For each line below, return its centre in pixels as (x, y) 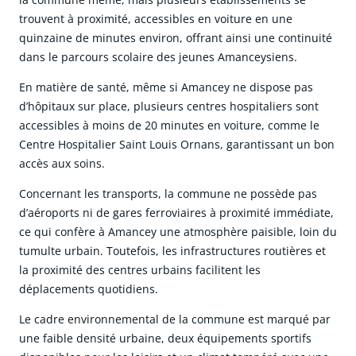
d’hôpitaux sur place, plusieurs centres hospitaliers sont (169, 106)
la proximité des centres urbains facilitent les (140, 270)
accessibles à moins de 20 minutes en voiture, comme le (169, 126)
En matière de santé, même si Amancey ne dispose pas (166, 87)
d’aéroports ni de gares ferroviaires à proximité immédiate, (176, 213)
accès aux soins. (62, 164)
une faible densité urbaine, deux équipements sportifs (165, 339)
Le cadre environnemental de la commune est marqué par (175, 319)
